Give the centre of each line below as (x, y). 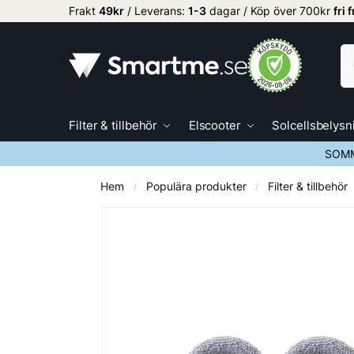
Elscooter (215, 125)
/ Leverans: (156, 11)
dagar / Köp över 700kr (270, 11)
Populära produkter (196, 186)
